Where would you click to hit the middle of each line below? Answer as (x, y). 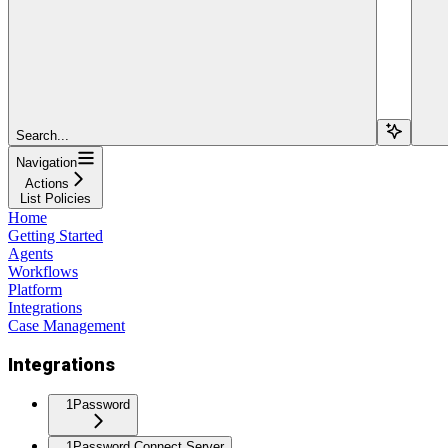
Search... (42, 135)
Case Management (66, 325)
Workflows (43, 271)
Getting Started (55, 235)
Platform (35, 289)
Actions (46, 183)
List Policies (55, 198)
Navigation (46, 162)
